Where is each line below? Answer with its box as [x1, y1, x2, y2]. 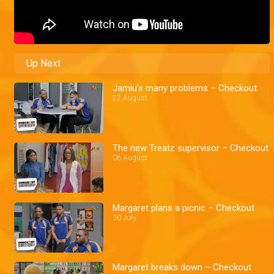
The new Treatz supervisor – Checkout [113, 142, 269, 154]
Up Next [26, 57, 61, 70]
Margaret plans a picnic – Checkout [113, 202, 255, 213]
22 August [113, 94, 148, 103]
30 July [113, 213, 137, 222]
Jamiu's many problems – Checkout [113, 83, 257, 94]
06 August [113, 153, 148, 162]
